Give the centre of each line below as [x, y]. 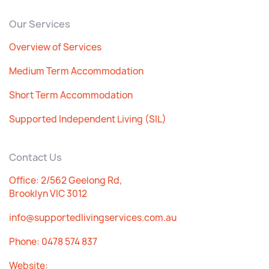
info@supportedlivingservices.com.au [93, 218]
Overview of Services [55, 47]
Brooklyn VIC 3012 [48, 194]
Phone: [25, 242]
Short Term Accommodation [71, 95]
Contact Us [35, 157]
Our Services [40, 24]
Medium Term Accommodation [76, 71]
